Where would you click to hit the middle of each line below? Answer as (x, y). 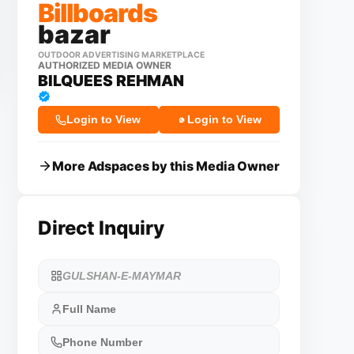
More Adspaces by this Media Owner (166, 166)
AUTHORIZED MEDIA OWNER (104, 65)
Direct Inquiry (101, 228)
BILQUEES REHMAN (111, 81)
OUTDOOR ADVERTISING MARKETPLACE (121, 55)
